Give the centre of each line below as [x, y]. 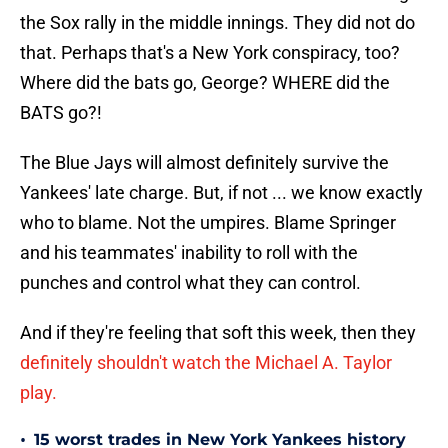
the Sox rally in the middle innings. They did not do [217, 23]
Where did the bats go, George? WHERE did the [205, 83]
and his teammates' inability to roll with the [189, 253]
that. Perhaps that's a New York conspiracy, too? [210, 53]
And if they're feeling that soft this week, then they [218, 333]
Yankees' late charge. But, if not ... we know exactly [221, 193]
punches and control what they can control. [190, 283]
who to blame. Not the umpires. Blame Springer [208, 223]
